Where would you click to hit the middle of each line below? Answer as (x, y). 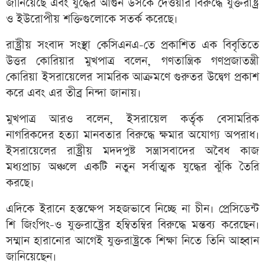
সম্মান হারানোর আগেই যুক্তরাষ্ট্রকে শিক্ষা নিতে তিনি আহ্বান (132, 241)
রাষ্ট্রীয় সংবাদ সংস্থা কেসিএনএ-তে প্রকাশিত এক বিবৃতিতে (132, 46)
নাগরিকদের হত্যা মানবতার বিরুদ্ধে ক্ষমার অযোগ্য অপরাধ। (132, 135)
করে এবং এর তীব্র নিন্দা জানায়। (73, 93)
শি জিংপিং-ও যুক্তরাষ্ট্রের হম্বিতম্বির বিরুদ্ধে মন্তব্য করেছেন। (132, 225)
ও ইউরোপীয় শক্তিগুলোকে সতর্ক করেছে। (92, 20)
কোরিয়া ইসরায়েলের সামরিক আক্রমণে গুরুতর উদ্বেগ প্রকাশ (132, 77)
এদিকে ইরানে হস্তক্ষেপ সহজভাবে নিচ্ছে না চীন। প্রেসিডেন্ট (132, 209)
